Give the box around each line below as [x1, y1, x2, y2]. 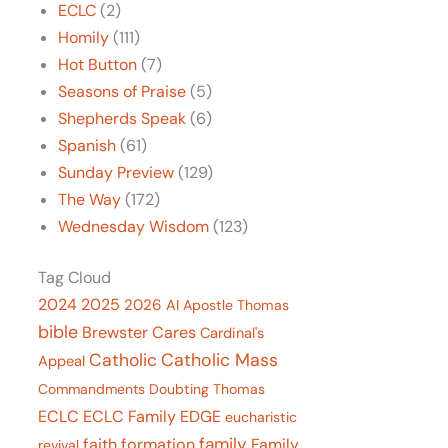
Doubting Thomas [149, 379, 266, 398]
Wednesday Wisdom [58, 215, 210, 237]
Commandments [38, 379, 146, 398]
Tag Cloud [38, 266, 112, 288]
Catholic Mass [161, 347, 279, 372]
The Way [58, 188, 122, 210]
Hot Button [58, 53, 138, 75]
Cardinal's [200, 323, 265, 343]
